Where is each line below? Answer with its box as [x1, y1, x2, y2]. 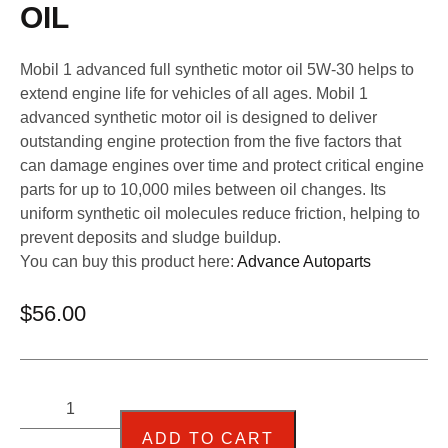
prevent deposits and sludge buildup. [20, 229, 281, 247]
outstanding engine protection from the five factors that [20, 133, 401, 151]
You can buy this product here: [20, 253, 237, 271]
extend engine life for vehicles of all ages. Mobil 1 [20, 85, 368, 103]
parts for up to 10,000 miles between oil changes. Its [20, 181, 386, 199]
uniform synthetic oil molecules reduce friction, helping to [20, 205, 420, 223]
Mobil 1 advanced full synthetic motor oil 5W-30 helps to [20, 61, 414, 79]
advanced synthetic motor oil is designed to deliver [20, 109, 377, 127]
